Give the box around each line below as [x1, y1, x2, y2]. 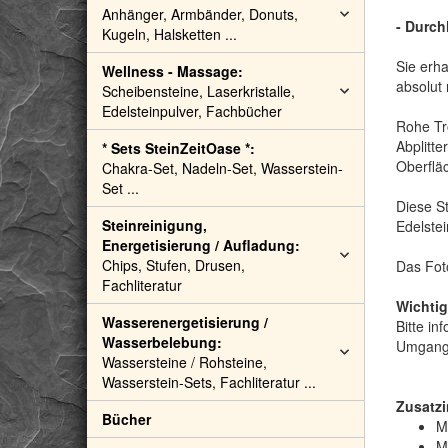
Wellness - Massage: [102, 61, 243, 81]
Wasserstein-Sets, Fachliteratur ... [102, 372, 316, 392]
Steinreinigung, [102, 215, 207, 235]
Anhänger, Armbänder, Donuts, [102, 4, 298, 24]
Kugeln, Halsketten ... [102, 24, 237, 44]
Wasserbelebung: [102, 332, 222, 352]
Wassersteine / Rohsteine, [102, 352, 267, 372]
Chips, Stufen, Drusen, [102, 255, 245, 275]
